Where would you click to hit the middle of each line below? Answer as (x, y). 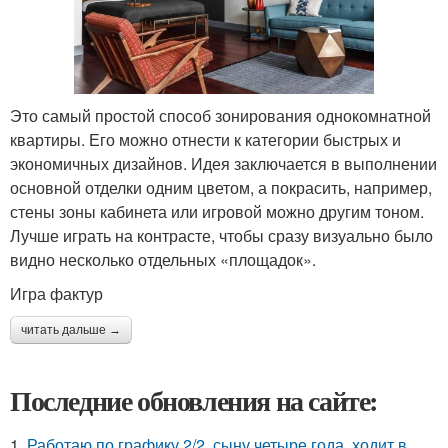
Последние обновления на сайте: (194, 400)
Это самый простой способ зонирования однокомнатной (220, 115)
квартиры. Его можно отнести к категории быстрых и (205, 139)
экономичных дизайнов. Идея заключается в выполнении (223, 163)
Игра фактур (56, 293)
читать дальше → (71, 329)
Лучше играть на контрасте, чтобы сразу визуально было (221, 235)
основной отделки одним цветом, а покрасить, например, (221, 187)
